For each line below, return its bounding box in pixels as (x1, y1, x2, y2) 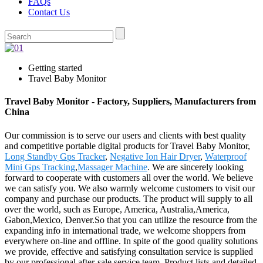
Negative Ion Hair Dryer (110, 151, 200, 161)
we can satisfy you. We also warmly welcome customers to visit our (5, 183, 255, 193)
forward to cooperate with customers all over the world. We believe (5, 172, 253, 183)
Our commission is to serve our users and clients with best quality (5, 130, 246, 140)
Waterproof (205, 151, 247, 161)
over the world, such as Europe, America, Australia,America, (5, 204, 230, 214)
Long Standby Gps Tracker (5, 151, 105, 161)
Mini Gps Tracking (5, 161, 75, 172)
